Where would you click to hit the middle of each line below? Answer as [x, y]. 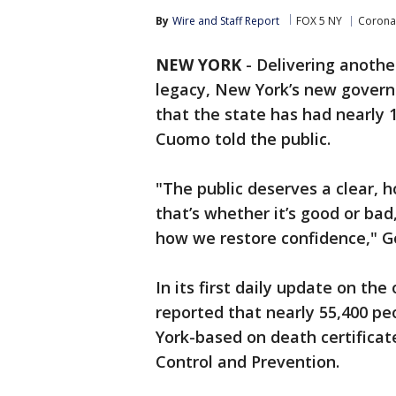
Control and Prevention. [247, 362]
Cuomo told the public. [243, 139]
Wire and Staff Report [226, 21]
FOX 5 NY [319, 21]
